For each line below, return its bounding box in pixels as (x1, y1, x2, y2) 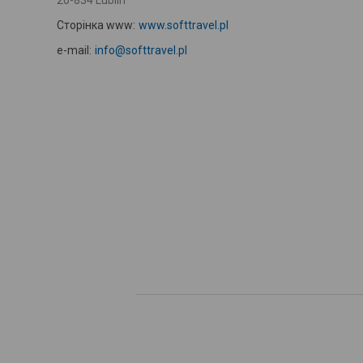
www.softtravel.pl (138, 19, 228, 32)
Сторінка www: (57, 19, 135, 32)
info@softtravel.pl (94, 44, 187, 57)
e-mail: (57, 44, 92, 57)
